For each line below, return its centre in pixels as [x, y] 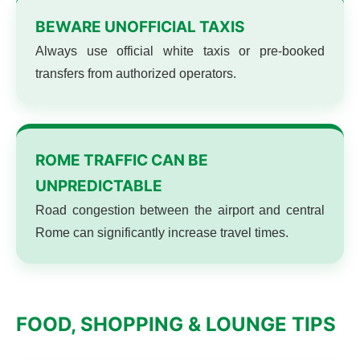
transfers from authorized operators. [136, 74]
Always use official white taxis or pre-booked [180, 51]
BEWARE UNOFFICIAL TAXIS [140, 27]
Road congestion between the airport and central [180, 210]
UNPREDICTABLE [99, 186]
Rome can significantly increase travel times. [162, 233]
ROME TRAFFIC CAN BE [122, 160]
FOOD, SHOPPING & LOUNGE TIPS [176, 324]
